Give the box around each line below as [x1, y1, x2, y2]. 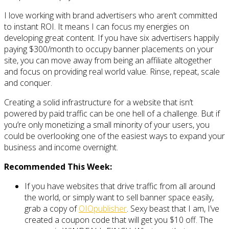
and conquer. [4, 77, 52, 88]
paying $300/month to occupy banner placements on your [4, 43, 214, 55]
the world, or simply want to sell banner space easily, [25, 191, 214, 203]
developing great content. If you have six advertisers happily [4, 32, 219, 43]
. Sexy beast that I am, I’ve [127, 202, 219, 214]
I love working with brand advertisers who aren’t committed [4, 9, 217, 21]
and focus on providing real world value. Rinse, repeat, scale [4, 65, 220, 77]
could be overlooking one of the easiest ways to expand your [4, 130, 225, 142]
